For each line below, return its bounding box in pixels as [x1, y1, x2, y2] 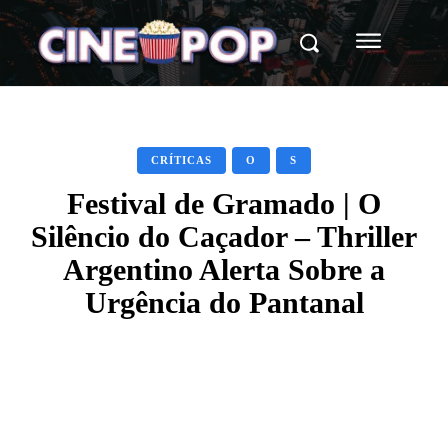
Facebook [81, 397, 128, 410]
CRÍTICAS [151, 153, 212, 166]
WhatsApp [298, 397, 349, 410]
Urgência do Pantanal [84, 285, 364, 319]
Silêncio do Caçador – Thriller [31, 219, 417, 253]
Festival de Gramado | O [67, 186, 381, 220]
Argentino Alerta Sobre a [63, 252, 385, 286]
